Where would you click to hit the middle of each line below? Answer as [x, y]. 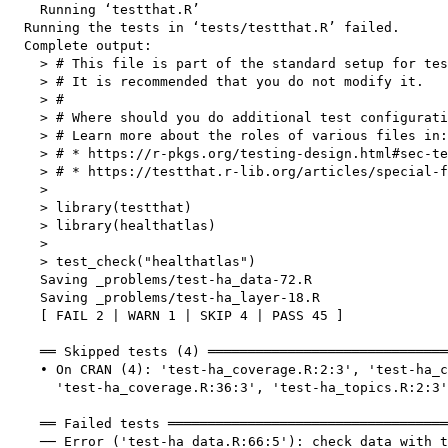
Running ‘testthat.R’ [104, 10]
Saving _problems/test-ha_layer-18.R [164, 298]
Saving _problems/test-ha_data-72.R [160, 280]
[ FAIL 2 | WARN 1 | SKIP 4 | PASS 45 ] [176, 316]
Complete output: [80, 46]
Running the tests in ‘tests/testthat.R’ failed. [204, 28]
